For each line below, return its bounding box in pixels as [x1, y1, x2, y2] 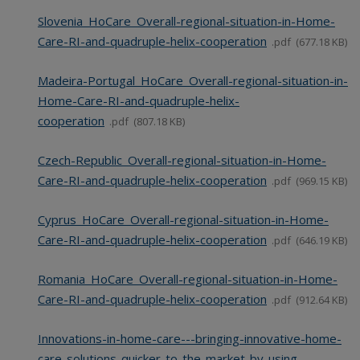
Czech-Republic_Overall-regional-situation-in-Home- [37, 152, 326, 169]
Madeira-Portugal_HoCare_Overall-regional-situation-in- [37, 72, 348, 89]
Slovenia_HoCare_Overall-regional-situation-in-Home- [37, 13, 335, 30]
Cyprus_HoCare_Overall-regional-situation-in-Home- [37, 211, 329, 228]
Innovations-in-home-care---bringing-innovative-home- [37, 330, 342, 347]
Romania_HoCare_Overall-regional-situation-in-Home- [37, 271, 337, 288]
